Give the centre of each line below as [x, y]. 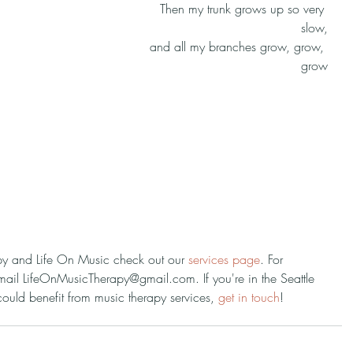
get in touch [249, 297]
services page [224, 259]
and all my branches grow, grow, [239, 46]
